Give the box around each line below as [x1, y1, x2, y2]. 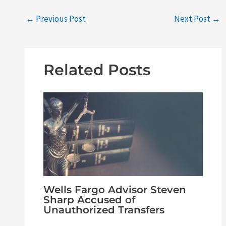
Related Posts [43, 60, 150, 79]
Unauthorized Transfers [43, 203, 164, 216]
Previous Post [34, 13, 86, 25]
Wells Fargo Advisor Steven [43, 183, 186, 196]
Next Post [174, 13, 212, 25]
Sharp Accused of [43, 193, 135, 206]
